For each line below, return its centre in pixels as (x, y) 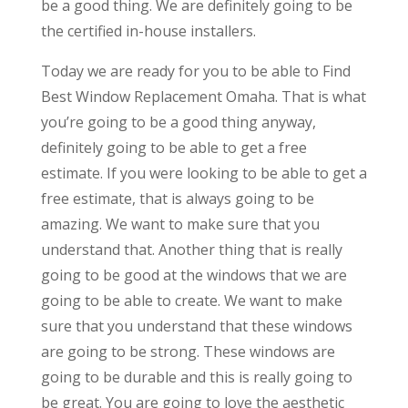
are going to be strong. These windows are (188, 351)
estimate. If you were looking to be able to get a (204, 173)
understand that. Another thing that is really (191, 249)
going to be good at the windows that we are (194, 275)
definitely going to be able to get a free (173, 147)
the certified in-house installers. (148, 31)
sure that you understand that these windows (196, 326)
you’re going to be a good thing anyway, (178, 122)
